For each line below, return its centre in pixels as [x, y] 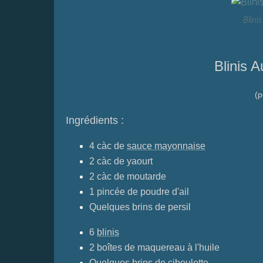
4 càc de [108, 146]
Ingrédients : [95, 120]
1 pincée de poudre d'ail [139, 192]
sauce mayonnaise [166, 146]
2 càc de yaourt [122, 161]
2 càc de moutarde [128, 176]
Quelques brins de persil [140, 207]
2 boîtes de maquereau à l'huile [154, 247]
